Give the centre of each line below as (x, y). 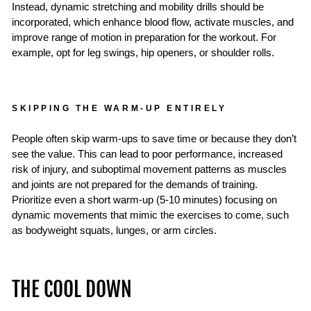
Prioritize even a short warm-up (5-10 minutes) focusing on (144, 200)
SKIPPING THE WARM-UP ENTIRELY (119, 108)
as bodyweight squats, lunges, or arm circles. (114, 230)
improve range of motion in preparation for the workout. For (144, 37)
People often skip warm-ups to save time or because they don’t (154, 138)
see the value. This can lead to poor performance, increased (147, 154)
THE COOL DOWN (72, 289)
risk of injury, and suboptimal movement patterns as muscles (149, 169)
